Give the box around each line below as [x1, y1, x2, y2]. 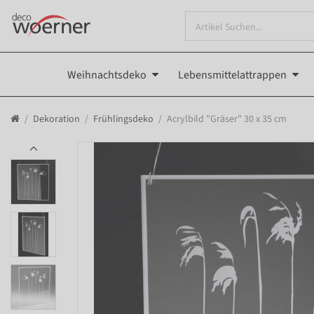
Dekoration [33, 111, 80, 126]
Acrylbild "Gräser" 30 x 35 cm [167, 111, 287, 126]
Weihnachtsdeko [67, 67, 146, 83]
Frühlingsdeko [93, 111, 153, 126]
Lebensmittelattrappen [178, 67, 287, 83]
